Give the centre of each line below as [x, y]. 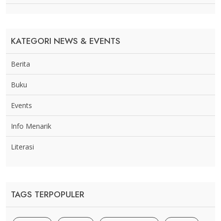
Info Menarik [31, 126]
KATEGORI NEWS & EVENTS [66, 41]
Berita [20, 64]
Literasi [22, 147]
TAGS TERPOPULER [48, 194]
